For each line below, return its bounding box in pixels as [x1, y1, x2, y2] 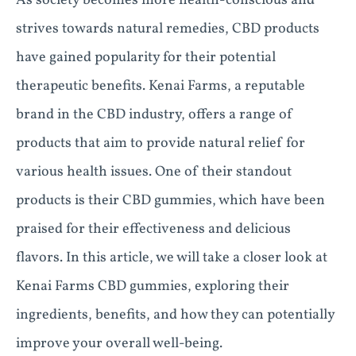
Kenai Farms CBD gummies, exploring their [16, 277, 289, 296]
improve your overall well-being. [16, 334, 222, 354]
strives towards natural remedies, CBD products [16, 19, 319, 39]
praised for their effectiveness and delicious [16, 219, 291, 239]
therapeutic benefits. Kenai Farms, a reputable [16, 76, 305, 96]
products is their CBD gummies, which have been [16, 191, 325, 211]
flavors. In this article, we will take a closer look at [16, 248, 327, 268]
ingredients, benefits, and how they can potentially [16, 305, 335, 325]
